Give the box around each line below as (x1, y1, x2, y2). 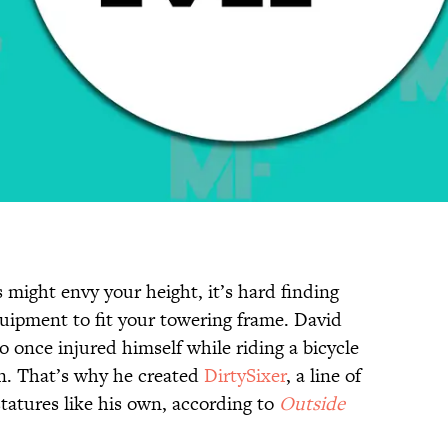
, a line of (286, 362, 361, 390)
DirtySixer (204, 362, 286, 390)
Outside (279, 390, 345, 418)
